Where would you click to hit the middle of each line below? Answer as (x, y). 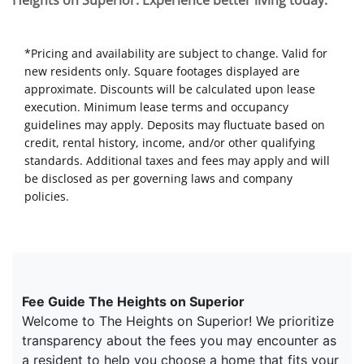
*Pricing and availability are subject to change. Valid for (176, 53)
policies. (47, 196)
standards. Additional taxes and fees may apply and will (177, 160)
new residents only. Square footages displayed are (162, 71)
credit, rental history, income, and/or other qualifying (170, 143)
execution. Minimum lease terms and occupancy (156, 107)
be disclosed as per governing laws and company (158, 178)
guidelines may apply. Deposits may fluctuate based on (175, 125)
